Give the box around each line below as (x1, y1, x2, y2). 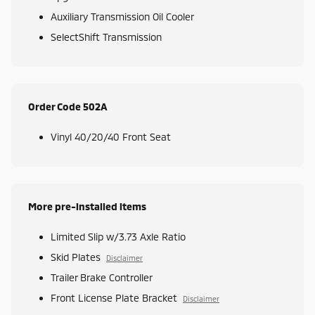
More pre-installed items (28, 200, 146, 213)
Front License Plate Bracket (51, 292, 177, 304)
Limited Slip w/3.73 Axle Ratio (51, 231, 186, 243)
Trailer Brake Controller (51, 271, 153, 284)
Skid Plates (51, 251, 101, 264)
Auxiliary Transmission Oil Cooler (51, 11, 194, 23)
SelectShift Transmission (51, 31, 162, 44)
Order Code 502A (28, 101, 108, 113)
